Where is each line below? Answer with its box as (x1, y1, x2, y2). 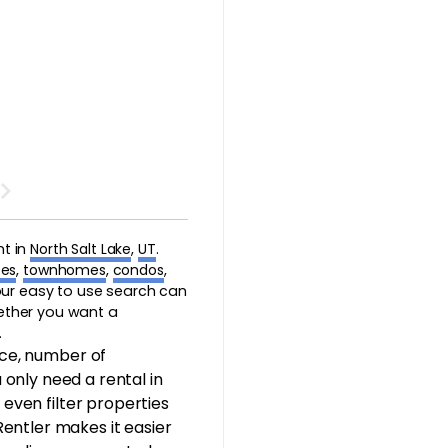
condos (112, 259, 164, 280)
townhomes (23, 259, 106, 280)
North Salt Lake (30, 238, 132, 259)
